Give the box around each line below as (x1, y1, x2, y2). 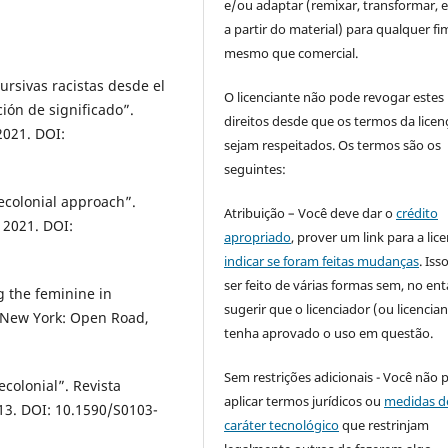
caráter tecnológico (224, 415, 340, 434)
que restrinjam (339, 415, 430, 434)
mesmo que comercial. (224, 43, 359, 62)
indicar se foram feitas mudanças (224, 251, 420, 270)
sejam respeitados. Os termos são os (224, 135, 442, 154)
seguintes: (224, 159, 287, 178)
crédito (396, 203, 439, 222)
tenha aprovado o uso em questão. (224, 323, 434, 342)
